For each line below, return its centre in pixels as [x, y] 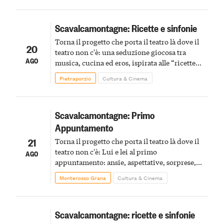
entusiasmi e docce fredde [97, 173]
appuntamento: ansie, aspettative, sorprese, [125, 162]
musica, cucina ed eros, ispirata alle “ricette [125, 63]
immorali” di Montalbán [94, 73]
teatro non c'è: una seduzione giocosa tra [120, 52]
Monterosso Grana [83, 178]
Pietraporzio [75, 78]
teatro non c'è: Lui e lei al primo [106, 152]
